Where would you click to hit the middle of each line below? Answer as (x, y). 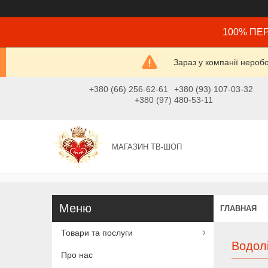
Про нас (77, 255)
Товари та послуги (97, 233)
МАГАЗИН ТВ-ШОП (147, 147)
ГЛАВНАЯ (238, 209)
